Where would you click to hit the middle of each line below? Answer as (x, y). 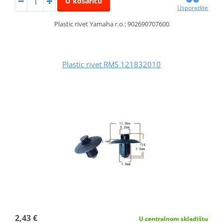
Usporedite (193, 8)
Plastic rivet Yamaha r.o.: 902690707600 (111, 24)
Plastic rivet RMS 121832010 (111, 64)
